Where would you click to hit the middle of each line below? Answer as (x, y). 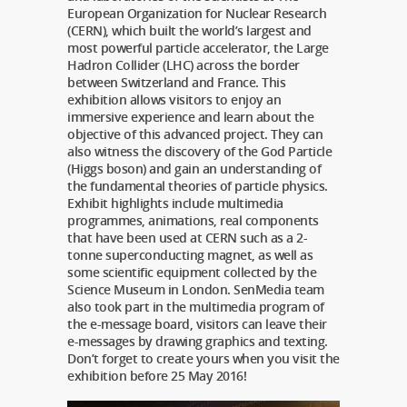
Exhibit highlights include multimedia (175, 203)
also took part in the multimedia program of (196, 307)
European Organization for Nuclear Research (197, 13)
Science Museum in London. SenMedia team (196, 289)
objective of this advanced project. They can (195, 134)
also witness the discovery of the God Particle (199, 151)
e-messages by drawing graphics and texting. (198, 341)
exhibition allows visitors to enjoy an (174, 99)
